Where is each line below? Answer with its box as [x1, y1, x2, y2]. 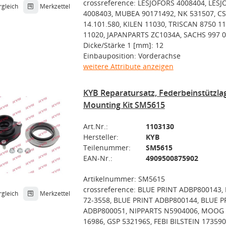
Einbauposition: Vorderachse [83, 51, 181, 61]
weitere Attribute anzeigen [83, 62, 174, 71]
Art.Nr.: [83, 122, 108, 131]
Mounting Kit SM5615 [83, 99, 165, 110]
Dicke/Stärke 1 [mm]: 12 [83, 40, 163, 50]
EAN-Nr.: [83, 153, 112, 163]
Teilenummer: [83, 143, 131, 152]
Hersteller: [83, 132, 119, 142]
